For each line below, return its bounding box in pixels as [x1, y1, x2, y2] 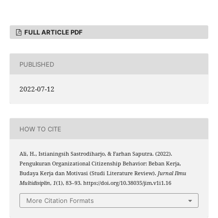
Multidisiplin [19, 180, 50, 187]
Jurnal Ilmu [157, 170, 186, 177]
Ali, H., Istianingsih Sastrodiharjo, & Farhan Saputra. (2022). [19, 150, 172, 158]
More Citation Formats [26, 196, 94, 204]
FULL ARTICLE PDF [23, 28, 83, 36]
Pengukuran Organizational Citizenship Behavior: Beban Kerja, [19, 160, 181, 167]
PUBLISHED [19, 60, 54, 68]
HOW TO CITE [19, 125, 61, 133]
